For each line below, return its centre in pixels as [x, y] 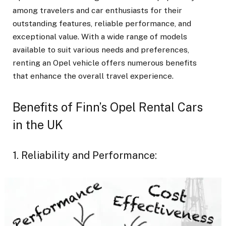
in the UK [38, 125]
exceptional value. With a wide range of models [100, 36]
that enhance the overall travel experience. [93, 76]
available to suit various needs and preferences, [101, 49]
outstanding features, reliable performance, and [102, 23]
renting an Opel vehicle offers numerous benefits [105, 63]
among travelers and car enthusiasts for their [97, 10]
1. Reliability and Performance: [85, 155]
